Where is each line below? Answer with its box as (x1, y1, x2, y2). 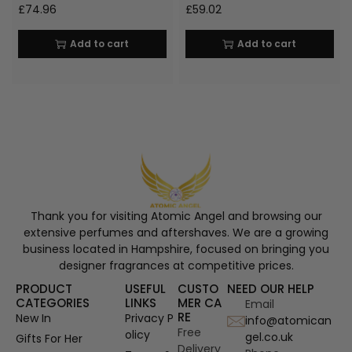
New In (16, 310, 51, 327)
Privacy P (125, 310, 174, 327)
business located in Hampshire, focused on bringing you (23, 241, 329, 258)
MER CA (178, 295, 222, 312)
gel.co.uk (244, 329, 293, 346)
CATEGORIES (16, 295, 90, 312)
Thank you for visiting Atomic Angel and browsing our (30, 208, 322, 225)
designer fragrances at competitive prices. (58, 258, 294, 274)
